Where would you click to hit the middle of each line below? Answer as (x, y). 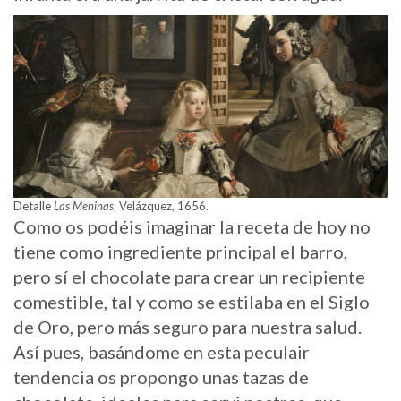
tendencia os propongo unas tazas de (161, 377)
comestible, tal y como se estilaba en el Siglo (192, 302)
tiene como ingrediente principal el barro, (180, 252)
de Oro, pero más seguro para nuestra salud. (188, 327)
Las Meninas (82, 206)
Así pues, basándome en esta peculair (162, 352)
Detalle (32, 206)
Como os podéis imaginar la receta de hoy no (192, 227)
